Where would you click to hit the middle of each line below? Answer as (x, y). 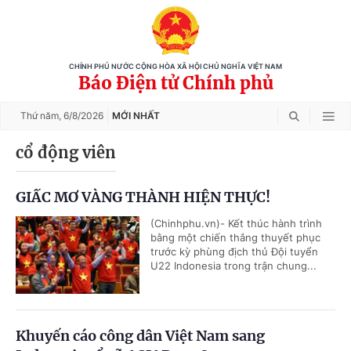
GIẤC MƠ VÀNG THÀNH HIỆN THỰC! (143, 197)
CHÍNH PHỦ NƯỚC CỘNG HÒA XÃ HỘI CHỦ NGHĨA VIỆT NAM (175, 67)
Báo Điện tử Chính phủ (175, 83)
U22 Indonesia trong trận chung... (233, 266)
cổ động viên (66, 152)
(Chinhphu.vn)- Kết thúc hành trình (236, 223)
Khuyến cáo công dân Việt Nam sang (140, 336)
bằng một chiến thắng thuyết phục (235, 237)
